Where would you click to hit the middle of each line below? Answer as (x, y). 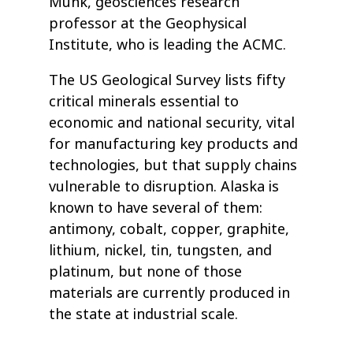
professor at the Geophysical (148, 24)
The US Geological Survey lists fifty (167, 81)
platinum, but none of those (146, 272)
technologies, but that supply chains (173, 166)
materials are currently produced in (170, 294)
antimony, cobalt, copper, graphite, (169, 230)
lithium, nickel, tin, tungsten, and (161, 251)
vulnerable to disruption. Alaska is (164, 187)
